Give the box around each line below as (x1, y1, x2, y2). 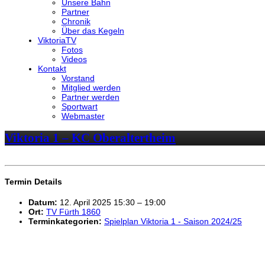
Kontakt (37, 63, 66, 73)
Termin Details (5, 177, 62, 187)
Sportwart (61, 101, 98, 111)
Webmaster (61, 111, 105, 121)
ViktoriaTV (37, 35, 76, 45)
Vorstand (61, 73, 95, 83)
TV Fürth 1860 (46, 206, 101, 216)
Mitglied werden (61, 82, 121, 92)
